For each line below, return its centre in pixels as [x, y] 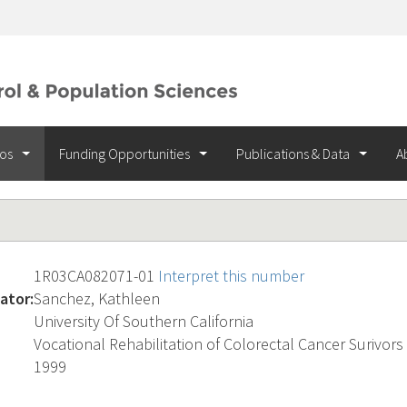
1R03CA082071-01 [96, 276]
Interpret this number [231, 276]
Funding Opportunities [126, 154]
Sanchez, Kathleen [97, 298]
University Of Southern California [144, 321]
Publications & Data [294, 154]
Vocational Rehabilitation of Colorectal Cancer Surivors [218, 344]
